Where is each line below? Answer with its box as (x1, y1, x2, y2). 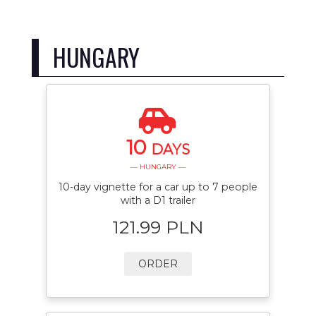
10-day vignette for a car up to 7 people (58, 181, 257, 194)
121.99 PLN (111, 216, 204, 238)
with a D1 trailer (120, 194, 195, 207)
